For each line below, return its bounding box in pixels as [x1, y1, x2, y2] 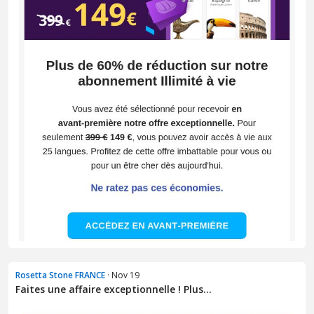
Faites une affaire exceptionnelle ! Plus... [15, 282, 212, 296]
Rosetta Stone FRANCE [15, 269, 105, 282]
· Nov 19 [105, 269, 139, 282]
